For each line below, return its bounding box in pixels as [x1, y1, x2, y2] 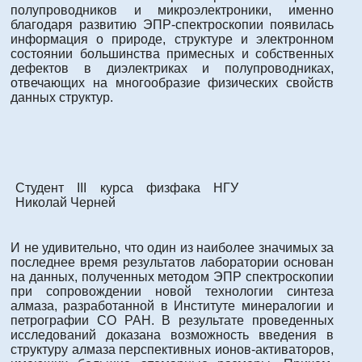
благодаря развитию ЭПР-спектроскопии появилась [11, 18, 334, 32]
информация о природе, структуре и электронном [11, 32, 334, 47]
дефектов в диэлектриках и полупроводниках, [11, 61, 334, 76]
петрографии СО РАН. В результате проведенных [11, 314, 334, 328]
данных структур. [11, 90, 113, 105]
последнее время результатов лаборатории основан [11, 255, 334, 270]
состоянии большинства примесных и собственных [11, 47, 334, 61]
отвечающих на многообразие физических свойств [11, 76, 334, 90]
